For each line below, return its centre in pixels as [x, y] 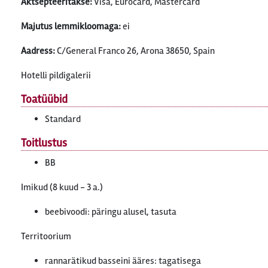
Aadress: [39, 51]
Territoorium [46, 236]
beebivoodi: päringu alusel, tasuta [111, 212]
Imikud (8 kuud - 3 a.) [62, 187]
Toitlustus [44, 143]
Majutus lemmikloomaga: [71, 26]
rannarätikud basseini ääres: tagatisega [123, 261]
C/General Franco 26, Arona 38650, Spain [136, 51]
